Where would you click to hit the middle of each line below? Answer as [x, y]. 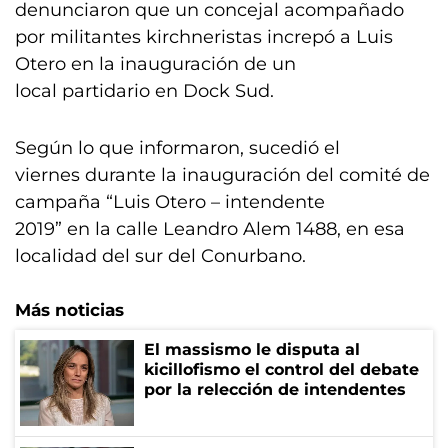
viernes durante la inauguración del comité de [222, 175]
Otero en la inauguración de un [155, 64]
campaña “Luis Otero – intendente [170, 202]
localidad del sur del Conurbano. [160, 256]
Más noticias [69, 310]
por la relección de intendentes [275, 389]
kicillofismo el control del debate [281, 369]
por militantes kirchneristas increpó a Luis [204, 37]
